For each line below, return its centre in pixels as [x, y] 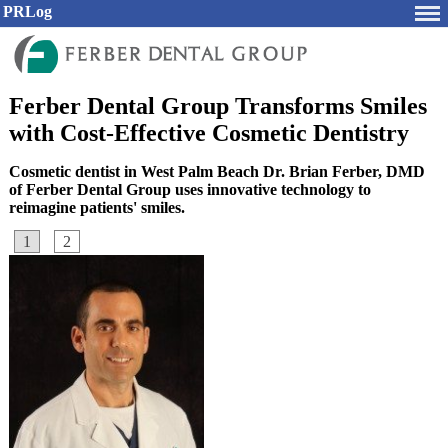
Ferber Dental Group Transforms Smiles [218, 106]
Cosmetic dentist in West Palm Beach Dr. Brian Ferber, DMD [217, 171]
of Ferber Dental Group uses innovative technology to [190, 189]
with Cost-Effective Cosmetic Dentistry [209, 133]
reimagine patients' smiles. [97, 207]
